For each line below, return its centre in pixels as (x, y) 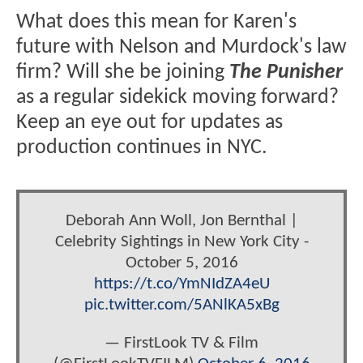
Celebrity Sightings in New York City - (181, 241)
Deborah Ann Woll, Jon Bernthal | (181, 220)
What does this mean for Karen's (156, 22)
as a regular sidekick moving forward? (177, 97)
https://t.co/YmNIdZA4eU (181, 284)
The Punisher (286, 72)
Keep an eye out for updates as (149, 122)
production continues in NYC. (142, 147)
